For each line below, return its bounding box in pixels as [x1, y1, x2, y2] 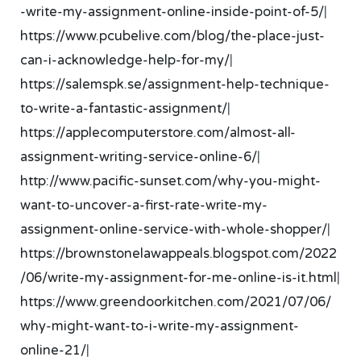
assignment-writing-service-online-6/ [20, 148, 258, 165]
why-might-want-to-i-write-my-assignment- [20, 317, 300, 334]
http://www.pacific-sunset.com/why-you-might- [20, 172, 322, 189]
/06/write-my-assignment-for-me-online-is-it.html [20, 269, 338, 286]
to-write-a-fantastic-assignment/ [20, 100, 228, 117]
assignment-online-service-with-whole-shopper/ [20, 221, 328, 238]
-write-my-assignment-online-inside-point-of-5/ [20, 3, 325, 20]
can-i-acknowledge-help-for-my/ [20, 52, 230, 68]
